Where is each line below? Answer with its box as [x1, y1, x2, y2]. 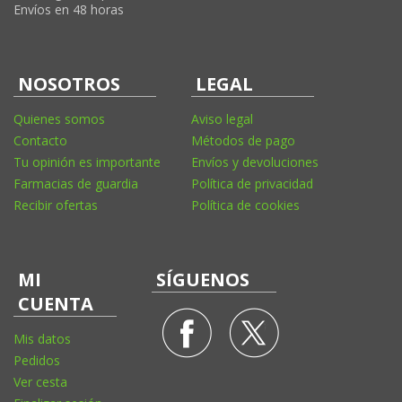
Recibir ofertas [13, 196, 98, 214]
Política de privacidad [191, 174, 313, 192]
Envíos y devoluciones [191, 153, 319, 170]
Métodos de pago [191, 131, 295, 149]
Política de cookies [191, 196, 300, 214]
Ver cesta [13, 372, 67, 390]
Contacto [13, 131, 67, 149]
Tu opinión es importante [13, 153, 161, 170]
